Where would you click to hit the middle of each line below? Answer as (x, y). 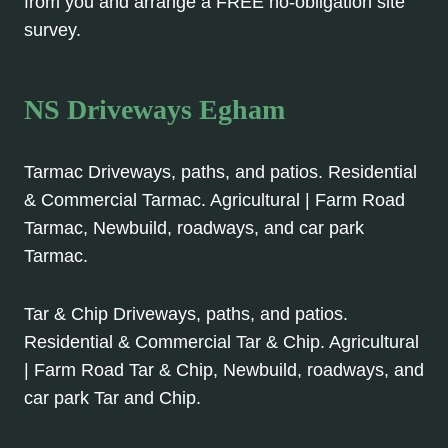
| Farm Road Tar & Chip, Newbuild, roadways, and (224, 370)
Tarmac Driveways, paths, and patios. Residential (220, 172)
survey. (52, 30)
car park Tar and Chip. (112, 398)
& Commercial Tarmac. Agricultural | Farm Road (214, 200)
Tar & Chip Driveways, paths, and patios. (186, 314)
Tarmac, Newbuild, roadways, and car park (194, 228)
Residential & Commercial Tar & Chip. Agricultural (221, 342)
